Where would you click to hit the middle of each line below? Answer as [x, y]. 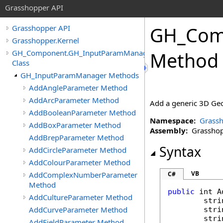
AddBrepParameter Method [76, 137]
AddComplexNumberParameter [83, 175]
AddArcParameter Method [74, 100]
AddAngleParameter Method [78, 88]
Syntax [180, 152]
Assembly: [169, 130]
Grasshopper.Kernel [46, 40]
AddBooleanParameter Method [82, 112]
